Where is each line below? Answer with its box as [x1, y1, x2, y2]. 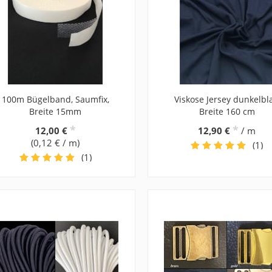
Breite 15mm [29, 105, 82, 117]
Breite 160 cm [199, 105, 255, 117]
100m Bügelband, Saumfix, [1, 93, 109, 105]
